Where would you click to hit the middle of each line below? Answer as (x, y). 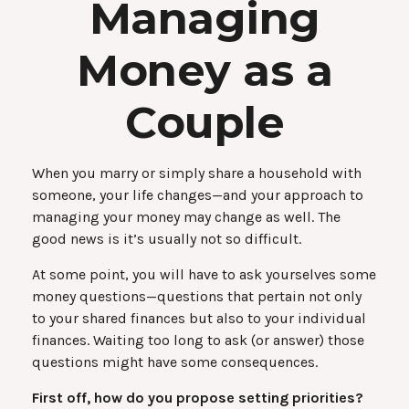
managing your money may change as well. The (186, 217)
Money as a (204, 70)
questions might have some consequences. (175, 362)
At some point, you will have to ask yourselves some (204, 274)
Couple (204, 122)
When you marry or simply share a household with (197, 173)
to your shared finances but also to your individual (199, 318)
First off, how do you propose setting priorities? (198, 398)
